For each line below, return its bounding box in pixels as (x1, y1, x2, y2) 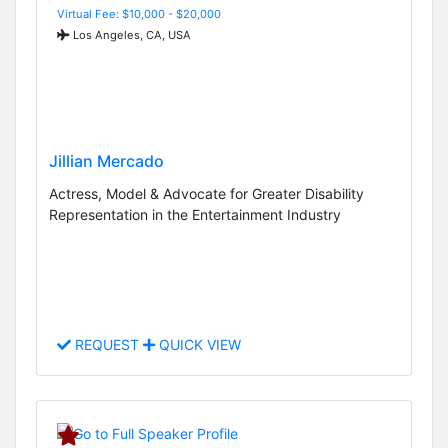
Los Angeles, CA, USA (70, 27, 191, 42)
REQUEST (71, 336, 143, 354)
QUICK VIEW (155, 336, 241, 354)
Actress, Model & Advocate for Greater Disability (49, 185, 364, 203)
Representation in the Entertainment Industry (49, 206, 341, 224)
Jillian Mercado (49, 151, 164, 172)
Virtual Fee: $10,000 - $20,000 (57, 6, 221, 21)
